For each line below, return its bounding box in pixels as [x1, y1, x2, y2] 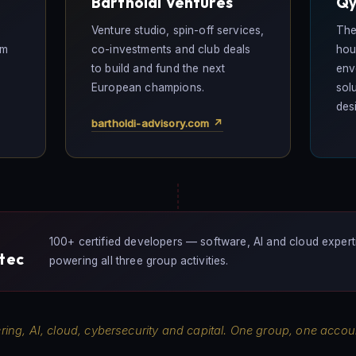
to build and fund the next [91, 62, 226, 75]
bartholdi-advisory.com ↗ [91, 116, 223, 130]
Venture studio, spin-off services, [91, 24, 265, 37]
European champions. [91, 81, 205, 95]
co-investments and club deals [91, 43, 251, 56]
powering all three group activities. [48, 254, 229, 268]
